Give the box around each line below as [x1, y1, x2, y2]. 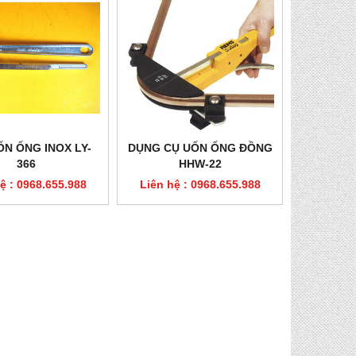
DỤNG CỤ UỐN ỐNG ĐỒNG [127, 141, 273, 155]
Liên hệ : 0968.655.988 [139, 178, 261, 192]
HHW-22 [178, 157, 222, 171]
